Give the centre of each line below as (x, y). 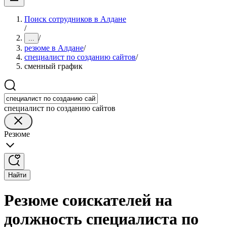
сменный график (53, 66)
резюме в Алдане (54, 48)
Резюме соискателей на (88, 200)
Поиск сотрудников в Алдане (75, 19)
